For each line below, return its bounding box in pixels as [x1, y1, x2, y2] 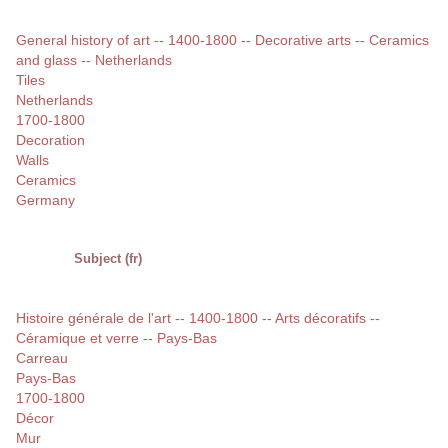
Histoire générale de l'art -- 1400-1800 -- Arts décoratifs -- [16, 310, 380, 327]
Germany [16, 192, 75, 209]
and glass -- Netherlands [16, 52, 172, 69]
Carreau [16, 350, 68, 367]
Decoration [16, 132, 85, 149]
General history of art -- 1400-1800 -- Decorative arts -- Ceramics [16, 32, 429, 49]
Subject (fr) [74, 251, 142, 267]
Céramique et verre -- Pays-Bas [16, 330, 217, 347]
